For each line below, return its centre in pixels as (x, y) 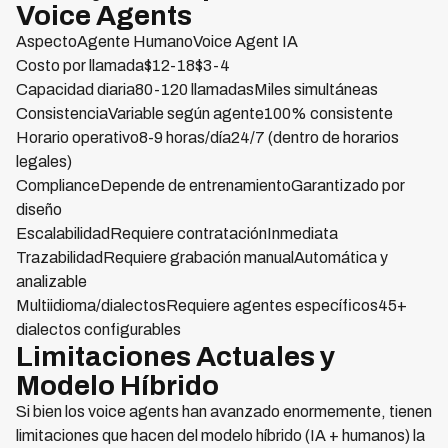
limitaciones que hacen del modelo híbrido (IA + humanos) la (220, 435)
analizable (51, 281)
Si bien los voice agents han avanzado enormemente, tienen (224, 411)
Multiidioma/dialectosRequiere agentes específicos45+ (211, 305)
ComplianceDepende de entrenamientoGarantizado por (210, 185)
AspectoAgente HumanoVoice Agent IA (157, 41)
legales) (44, 161)
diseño (39, 209)
